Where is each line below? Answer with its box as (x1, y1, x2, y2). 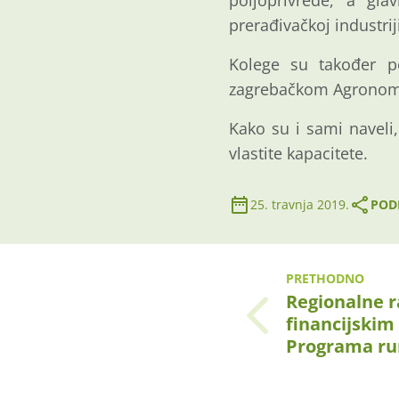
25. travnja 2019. (250, 196, 349, 213)
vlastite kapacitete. (229, 142, 368, 164)
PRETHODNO (286, 270, 364, 287)
